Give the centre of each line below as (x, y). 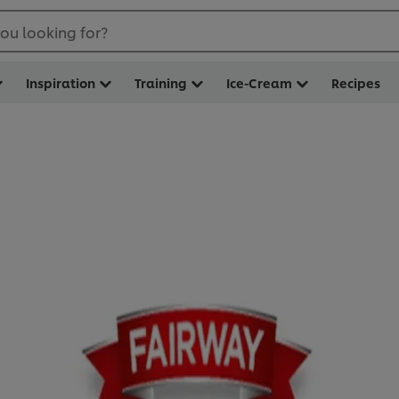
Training (161, 82)
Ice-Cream (259, 82)
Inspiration (61, 82)
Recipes (356, 82)
